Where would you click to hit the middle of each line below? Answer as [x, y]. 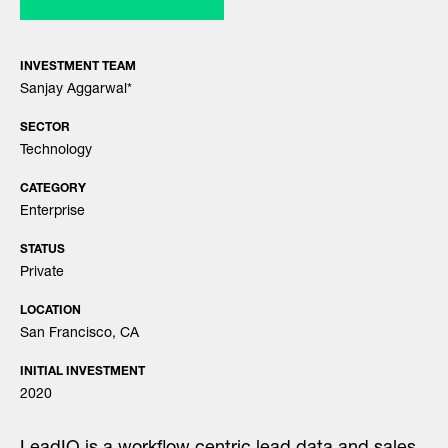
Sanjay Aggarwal [73, 90]
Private [42, 273]
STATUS [42, 250]
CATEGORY [53, 189]
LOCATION [50, 311]
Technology [56, 151]
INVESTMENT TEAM [78, 67]
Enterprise [52, 212]
